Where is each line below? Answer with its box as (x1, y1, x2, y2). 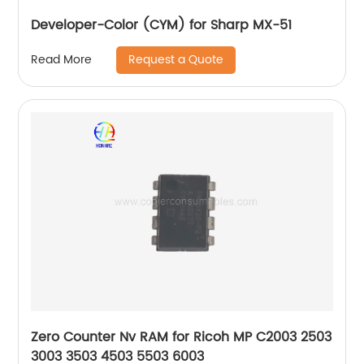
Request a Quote (128, 50, 224, 69)
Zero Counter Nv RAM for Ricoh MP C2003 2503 (31, 326, 332, 348)
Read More (31, 50, 93, 69)
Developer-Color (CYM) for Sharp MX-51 (31, 14, 292, 36)
